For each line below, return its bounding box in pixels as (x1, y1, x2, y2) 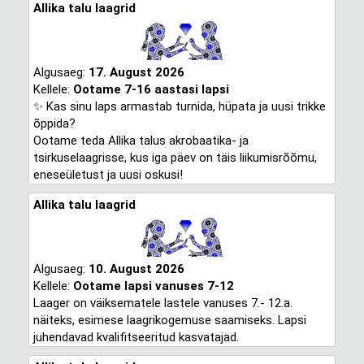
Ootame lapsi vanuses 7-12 (72, 279, 234, 293)
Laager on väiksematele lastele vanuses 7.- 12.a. (32, 296, 292, 310)
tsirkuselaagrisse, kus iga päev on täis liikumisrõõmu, (32, 150, 317, 165)
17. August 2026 (88, 65, 184, 80)
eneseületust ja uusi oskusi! (32, 167, 183, 182)
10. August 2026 (88, 262, 184, 276)
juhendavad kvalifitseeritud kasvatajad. (32, 330, 239, 344)
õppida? (32, 116, 76, 131)
